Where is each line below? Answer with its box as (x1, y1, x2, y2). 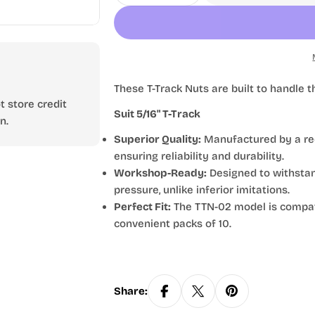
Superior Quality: (113, 133, 201, 146)
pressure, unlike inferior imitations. (113, 184, 290, 196)
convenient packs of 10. (113, 217, 231, 230)
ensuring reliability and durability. (113, 150, 284, 162)
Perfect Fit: (113, 200, 171, 213)
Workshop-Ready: (113, 167, 207, 179)
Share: (113, 285, 148, 297)
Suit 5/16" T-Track (113, 108, 200, 120)
